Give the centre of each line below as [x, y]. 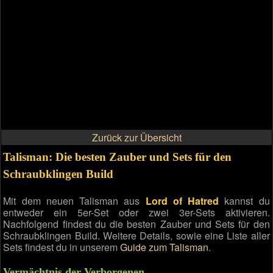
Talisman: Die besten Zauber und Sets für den [118, 157]
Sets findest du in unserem [62, 247]
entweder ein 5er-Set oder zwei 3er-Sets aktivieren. [136, 212]
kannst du [244, 201]
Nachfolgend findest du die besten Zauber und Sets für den [136, 224]
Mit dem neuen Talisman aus [74, 201]
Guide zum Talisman [165, 247]
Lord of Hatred [182, 201]
